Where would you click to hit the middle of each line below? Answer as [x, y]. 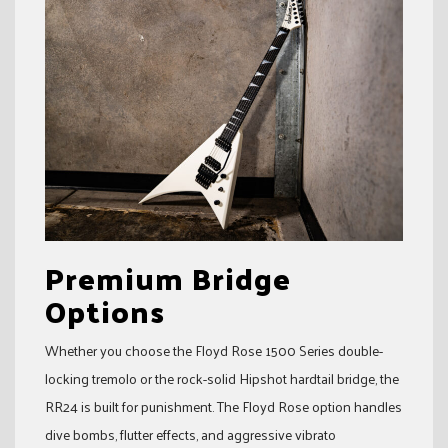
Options [105, 310]
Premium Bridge [168, 277]
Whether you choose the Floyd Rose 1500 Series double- [214, 350]
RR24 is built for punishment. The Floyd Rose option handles [223, 406]
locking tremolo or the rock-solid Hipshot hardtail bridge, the [222, 378]
